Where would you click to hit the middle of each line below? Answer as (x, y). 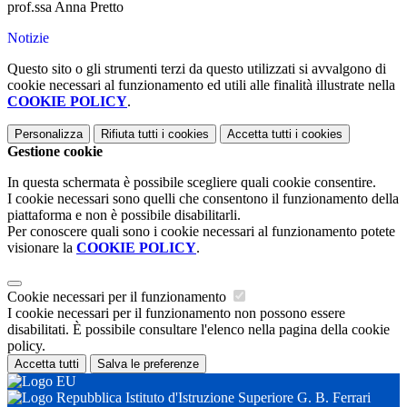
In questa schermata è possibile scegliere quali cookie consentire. (192, 183)
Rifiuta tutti (129, 134)
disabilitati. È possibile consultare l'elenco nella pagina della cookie (199, 330)
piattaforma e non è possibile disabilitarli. (124, 215)
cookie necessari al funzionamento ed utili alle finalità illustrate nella (201, 85)
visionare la (42, 248)
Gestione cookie (55, 152)
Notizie (28, 38)
